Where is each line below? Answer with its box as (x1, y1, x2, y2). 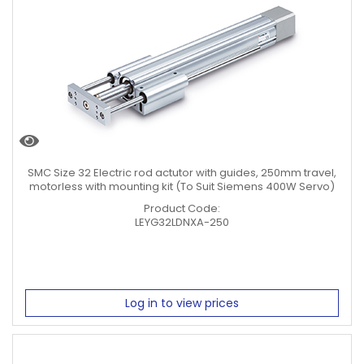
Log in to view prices (125, 295, 239, 311)
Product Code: (144, 200, 220, 216)
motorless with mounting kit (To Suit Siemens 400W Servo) (29, 178, 335, 194)
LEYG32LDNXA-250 (135, 214, 229, 230)
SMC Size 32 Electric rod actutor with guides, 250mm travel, (28, 164, 336, 180)
